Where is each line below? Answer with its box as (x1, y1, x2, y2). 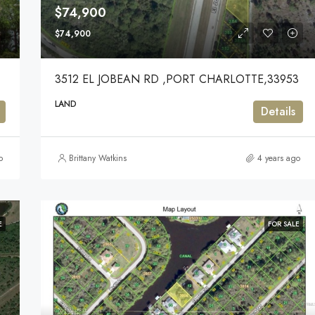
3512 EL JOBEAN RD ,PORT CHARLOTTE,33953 (54, 70, 299, 87)
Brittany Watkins (68, 151, 127, 165)
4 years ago (257, 151, 300, 165)
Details (261, 103, 295, 120)
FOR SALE (268, 218, 300, 229)
